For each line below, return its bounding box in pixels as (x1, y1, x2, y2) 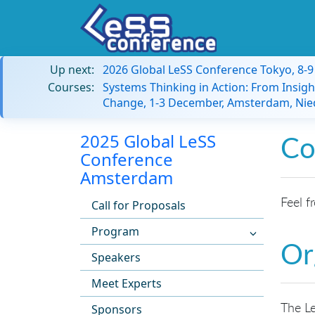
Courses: (48, 79, 94, 95)
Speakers (91, 250, 141, 265)
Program (91, 224, 139, 239)
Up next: (50, 62, 94, 77)
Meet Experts (91, 276, 162, 291)
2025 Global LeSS (80, 129, 216, 153)
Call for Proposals (91, 198, 186, 213)
